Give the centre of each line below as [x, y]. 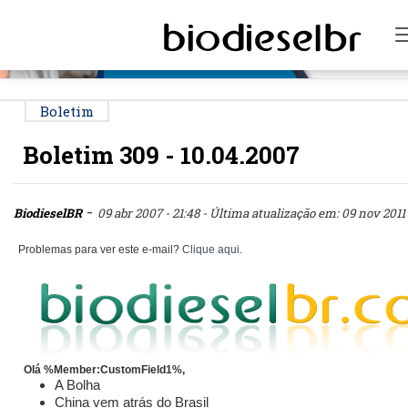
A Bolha [77, 385]
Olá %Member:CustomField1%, [102, 370]
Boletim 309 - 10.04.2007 [161, 155]
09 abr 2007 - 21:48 [150, 214]
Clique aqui [211, 250]
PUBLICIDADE [206, 15]
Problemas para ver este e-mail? [100, 250]
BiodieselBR [48, 214]
